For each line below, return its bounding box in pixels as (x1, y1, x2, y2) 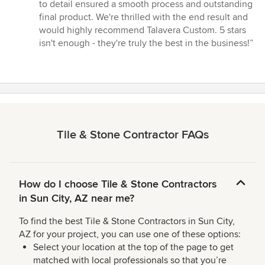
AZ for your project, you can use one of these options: (19, 228, 241, 241)
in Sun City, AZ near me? (19, 192, 134, 205)
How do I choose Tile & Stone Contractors (19, 177, 216, 191)
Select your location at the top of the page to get (33, 241, 234, 254)
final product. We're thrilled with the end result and (39, 11, 248, 24)
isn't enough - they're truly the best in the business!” (39, 37, 253, 50)
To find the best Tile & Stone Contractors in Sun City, (19, 215, 235, 228)
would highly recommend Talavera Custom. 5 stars (39, 24, 246, 37)
